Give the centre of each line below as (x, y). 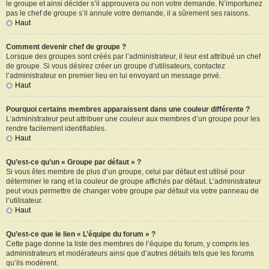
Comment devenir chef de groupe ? (66, 47)
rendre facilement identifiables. (56, 128)
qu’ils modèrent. (32, 263)
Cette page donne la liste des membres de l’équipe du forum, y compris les (128, 244)
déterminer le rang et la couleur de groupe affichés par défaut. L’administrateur (134, 181)
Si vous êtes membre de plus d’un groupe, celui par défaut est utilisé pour (125, 172)
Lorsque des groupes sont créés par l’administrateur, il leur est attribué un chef (133, 56)
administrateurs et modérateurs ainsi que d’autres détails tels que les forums (130, 253)
